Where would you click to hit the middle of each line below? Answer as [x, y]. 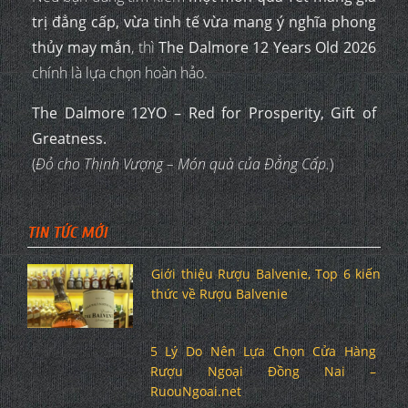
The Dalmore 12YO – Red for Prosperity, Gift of [204, 112]
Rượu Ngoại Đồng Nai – [263, 371]
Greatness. [69, 138]
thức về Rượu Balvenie [220, 293]
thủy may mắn [82, 47]
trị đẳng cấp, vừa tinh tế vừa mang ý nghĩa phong [204, 21]
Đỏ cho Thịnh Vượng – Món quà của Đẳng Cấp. [183, 163]
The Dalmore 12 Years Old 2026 [268, 47]
